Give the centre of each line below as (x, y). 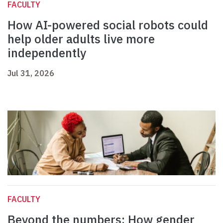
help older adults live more (81, 39)
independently (47, 53)
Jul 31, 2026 (31, 73)
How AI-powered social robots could (108, 25)
